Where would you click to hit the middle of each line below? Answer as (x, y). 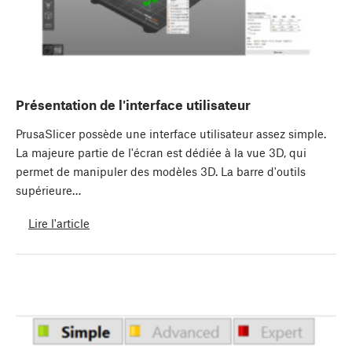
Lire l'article (59, 223)
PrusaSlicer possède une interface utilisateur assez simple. (171, 134)
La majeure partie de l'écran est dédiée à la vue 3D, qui (161, 153)
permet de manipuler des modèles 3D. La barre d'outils (161, 172)
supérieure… (48, 191)
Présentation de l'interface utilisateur (133, 105)
